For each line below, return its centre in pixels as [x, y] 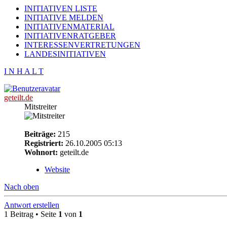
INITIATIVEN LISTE [61, 8]
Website [57, 169]
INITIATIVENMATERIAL [69, 26]
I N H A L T [24, 71]
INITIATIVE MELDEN [64, 17]
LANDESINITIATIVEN [65, 54]
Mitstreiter [41, 106]
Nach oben [22, 186]
